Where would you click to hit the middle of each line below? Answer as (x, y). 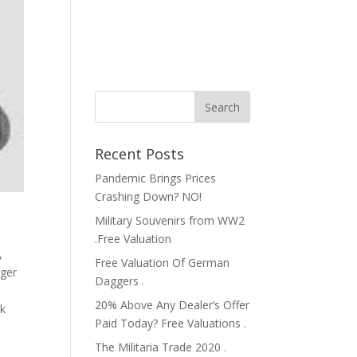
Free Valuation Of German (163, 263)
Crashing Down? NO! (149, 196)
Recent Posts (140, 154)
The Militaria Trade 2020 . (161, 347)
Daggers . (120, 281)
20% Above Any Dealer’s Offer (173, 305)
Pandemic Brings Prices (156, 178)
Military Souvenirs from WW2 (170, 220)
